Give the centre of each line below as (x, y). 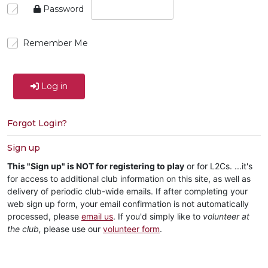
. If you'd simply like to (158, 216)
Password (63, 9)
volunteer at (226, 216)
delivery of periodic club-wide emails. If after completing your (127, 191)
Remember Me (55, 43)
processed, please (44, 216)
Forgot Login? (37, 123)
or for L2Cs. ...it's (218, 166)
